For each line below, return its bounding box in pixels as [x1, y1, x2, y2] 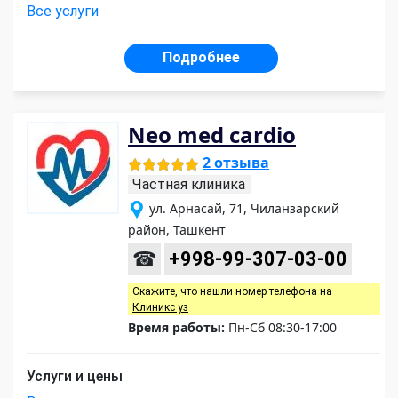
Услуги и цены [27, 368, 123, 386]
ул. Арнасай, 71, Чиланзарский [149, 200, 339, 218]
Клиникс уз [132, 301, 188, 314]
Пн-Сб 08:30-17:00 [225, 319, 337, 337]
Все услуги [27, 3, 99, 20]
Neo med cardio [128, 120, 296, 150]
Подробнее [163, 49, 240, 67]
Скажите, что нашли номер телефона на [132, 285, 332, 298]
